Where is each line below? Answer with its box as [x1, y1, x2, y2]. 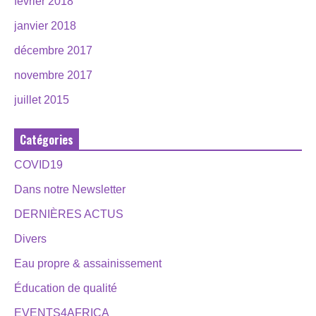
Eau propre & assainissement [14, 257, 162, 269]
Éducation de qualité [14, 281, 117, 294]
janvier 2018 [14, 19, 76, 32]
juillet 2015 [14, 93, 69, 106]
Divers [14, 232, 47, 245]
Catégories [20, 130, 73, 148]
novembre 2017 [14, 68, 92, 81]
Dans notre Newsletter [14, 183, 126, 195]
